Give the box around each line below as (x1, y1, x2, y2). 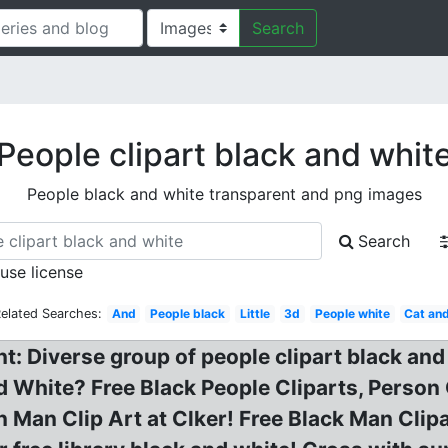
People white (314, 306, 390, 321)
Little (239, 306, 270, 321)
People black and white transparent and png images (26, 184, 422, 204)
